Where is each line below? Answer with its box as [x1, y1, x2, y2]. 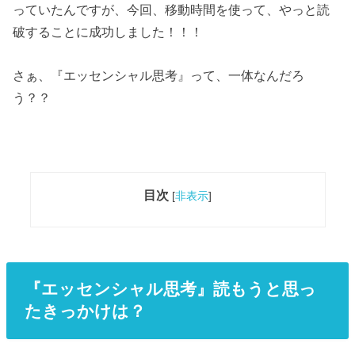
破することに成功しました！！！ [13, 25, 204, 40]
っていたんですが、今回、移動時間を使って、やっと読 [13, 2, 330, 17]
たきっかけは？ [24, 302, 146, 321]
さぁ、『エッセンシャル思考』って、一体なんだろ [13, 67, 305, 82]
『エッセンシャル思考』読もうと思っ [24, 280, 316, 299]
